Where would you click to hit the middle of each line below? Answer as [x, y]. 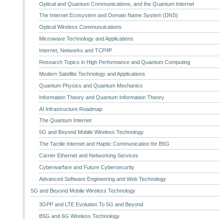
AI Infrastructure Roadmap [70, 109]
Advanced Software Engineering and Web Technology [102, 179]
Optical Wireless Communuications [80, 27]
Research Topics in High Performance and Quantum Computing [114, 62]
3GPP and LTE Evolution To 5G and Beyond [91, 205]
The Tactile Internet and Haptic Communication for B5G [104, 144]
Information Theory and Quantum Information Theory [101, 97]
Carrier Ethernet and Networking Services [88, 156]
